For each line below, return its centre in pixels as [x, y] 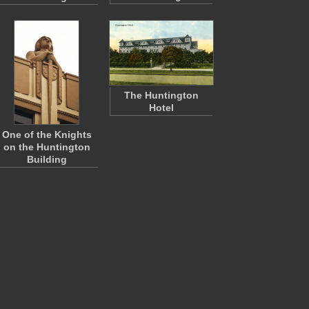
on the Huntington [47, 147]
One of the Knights [47, 134]
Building [47, 159]
